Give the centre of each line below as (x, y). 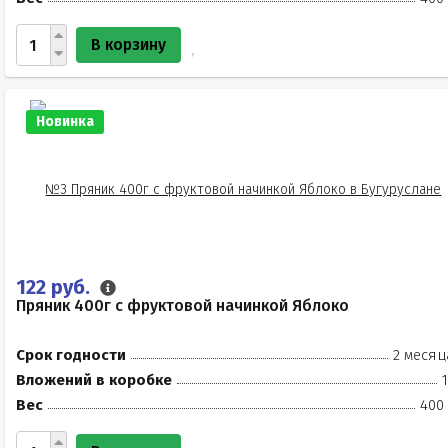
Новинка (65, 121)
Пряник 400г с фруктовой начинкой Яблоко (182, 305)
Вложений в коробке (94, 380)
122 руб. (55, 287)
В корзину (128, 44)
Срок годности (71, 355)
